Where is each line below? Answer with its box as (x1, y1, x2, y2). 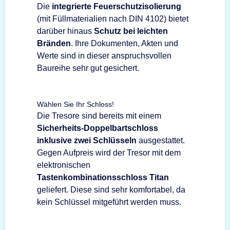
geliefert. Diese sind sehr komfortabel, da (37, 185, 185, 194)
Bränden (37, 39, 71, 48)
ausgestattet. (137, 136, 185, 145)
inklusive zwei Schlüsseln (37, 136, 137, 145)
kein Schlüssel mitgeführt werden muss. (37, 197, 181, 206)
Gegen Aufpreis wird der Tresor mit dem (37, 148, 181, 157)
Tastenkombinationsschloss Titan (37, 172, 169, 182)
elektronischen (37, 160, 90, 169)
